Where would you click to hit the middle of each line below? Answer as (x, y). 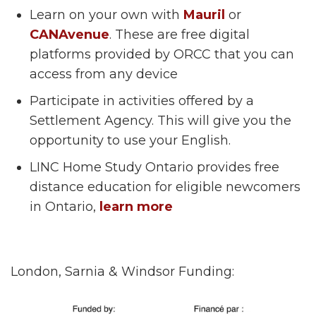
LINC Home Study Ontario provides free (154, 167)
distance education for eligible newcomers (165, 187)
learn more (136, 206)
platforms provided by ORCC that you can (162, 54)
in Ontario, (65, 206)
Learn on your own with (107, 14)
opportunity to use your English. (130, 140)
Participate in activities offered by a (142, 101)
